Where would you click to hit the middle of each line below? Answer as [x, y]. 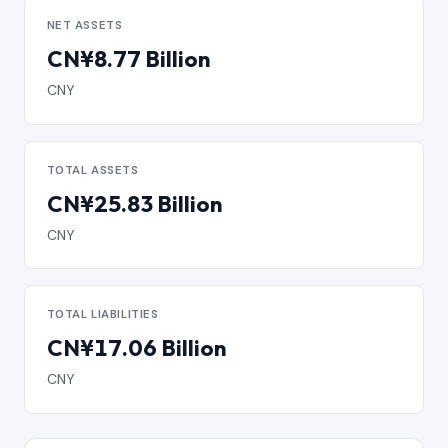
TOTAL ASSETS [92, 170]
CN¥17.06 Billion [136, 348]
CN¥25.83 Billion [134, 203]
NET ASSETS [84, 25]
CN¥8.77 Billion [128, 59]
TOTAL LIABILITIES [102, 315]
